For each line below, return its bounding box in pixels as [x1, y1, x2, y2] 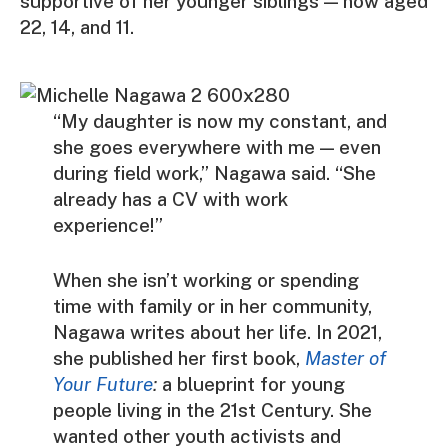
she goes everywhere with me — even [52, 136, 381, 159]
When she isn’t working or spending [52, 269, 359, 292]
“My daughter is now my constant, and [52, 110, 387, 133]
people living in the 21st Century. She [52, 399, 372, 422]
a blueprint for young [161, 373, 345, 396]
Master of [304, 347, 386, 370]
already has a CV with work [52, 188, 288, 211]
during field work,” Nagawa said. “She [52, 162, 376, 185]
